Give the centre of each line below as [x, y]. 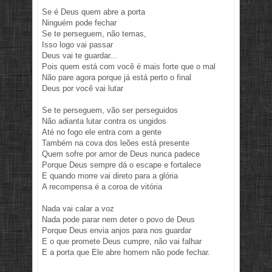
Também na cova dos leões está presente [116, 143]
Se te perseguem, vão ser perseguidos [110, 110]
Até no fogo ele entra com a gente [102, 132]
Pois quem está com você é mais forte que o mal [129, 67]
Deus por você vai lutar [83, 89]
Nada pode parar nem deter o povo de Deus [118, 220]
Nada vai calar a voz [78, 209]
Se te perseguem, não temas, [94, 34]
